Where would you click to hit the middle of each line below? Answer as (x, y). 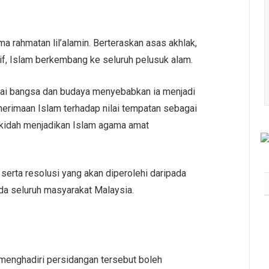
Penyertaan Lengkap (165, 243)
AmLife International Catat (175, 219)
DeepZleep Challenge (167, 255)
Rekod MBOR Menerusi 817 (178, 231)
